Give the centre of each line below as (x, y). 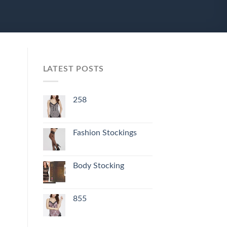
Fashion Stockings (105, 133)
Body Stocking (98, 166)
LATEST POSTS (73, 69)
